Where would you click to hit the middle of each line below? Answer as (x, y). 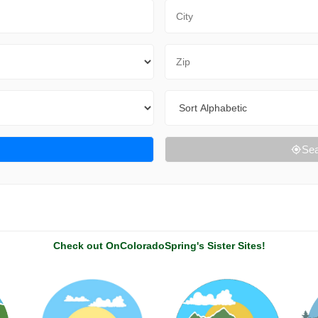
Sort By (182, 98)
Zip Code (187, 51)
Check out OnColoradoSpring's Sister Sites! (159, 246)
